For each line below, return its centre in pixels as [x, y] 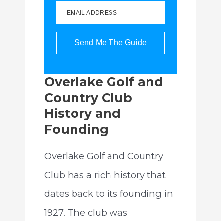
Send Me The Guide [110, 43]
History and [82, 114]
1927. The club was [86, 213]
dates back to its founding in [109, 194]
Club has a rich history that [105, 175]
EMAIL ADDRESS [92, 13]
